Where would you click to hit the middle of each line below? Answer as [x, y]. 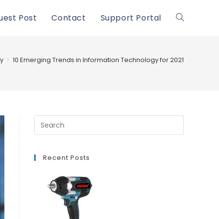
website [189, 54]
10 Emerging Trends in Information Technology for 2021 [98, 60]
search [188, 90]
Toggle [188, 18]
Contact [69, 18]
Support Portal [131, 18]
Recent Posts [66, 158]
